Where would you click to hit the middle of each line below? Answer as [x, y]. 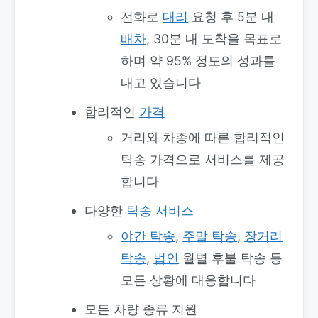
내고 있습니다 [161, 82]
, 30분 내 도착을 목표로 [214, 38]
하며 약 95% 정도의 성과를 [198, 60]
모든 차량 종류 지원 [141, 309]
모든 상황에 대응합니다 [188, 280]
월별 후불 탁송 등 [231, 258]
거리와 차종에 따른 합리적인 [203, 137]
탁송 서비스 [160, 210]
